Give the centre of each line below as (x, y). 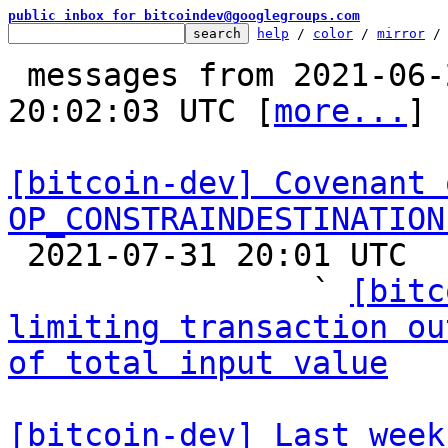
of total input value (198, 363)
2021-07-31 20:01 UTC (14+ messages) (17, 255)
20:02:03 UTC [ (141, 111)
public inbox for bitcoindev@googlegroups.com (184, 15)
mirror (401, 33)
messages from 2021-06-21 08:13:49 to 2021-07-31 (17, 75)
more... (340, 111)
